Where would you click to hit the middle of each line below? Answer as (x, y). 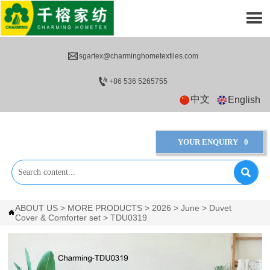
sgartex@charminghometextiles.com (138, 56)
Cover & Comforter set (58, 217)
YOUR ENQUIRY (208, 142)
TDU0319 (129, 217)
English (244, 99)
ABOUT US (37, 208)
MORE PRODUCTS (105, 208)
